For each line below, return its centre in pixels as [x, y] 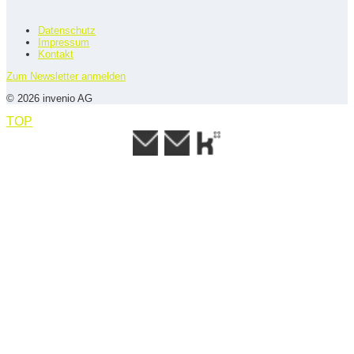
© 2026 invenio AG [49, 99]
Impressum [64, 43]
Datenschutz [67, 31]
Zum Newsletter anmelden [66, 77]
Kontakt [56, 55]
